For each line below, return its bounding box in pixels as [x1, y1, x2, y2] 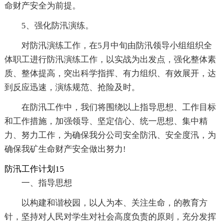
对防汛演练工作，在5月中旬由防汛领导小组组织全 [21, 41, 212, 51]
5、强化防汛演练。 [21, 21, 94, 31]
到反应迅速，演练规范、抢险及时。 [4, 83, 140, 93]
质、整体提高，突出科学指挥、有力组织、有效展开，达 [4, 69, 216, 79]
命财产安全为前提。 [4, 1, 81, 11]
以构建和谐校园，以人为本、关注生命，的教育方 [21, 198, 208, 208]
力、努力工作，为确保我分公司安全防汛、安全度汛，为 [4, 130, 216, 140]
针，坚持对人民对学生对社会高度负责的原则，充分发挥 [4, 212, 216, 222]
